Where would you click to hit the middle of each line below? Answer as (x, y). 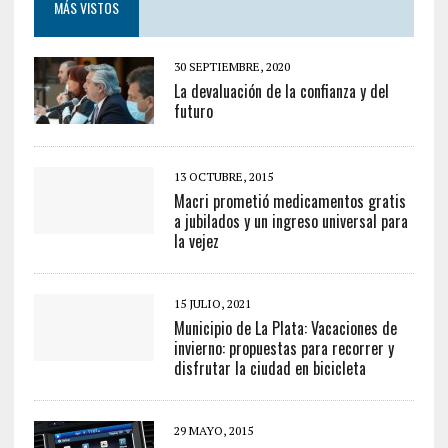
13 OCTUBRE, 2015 (223, 176)
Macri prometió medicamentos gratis (289, 201)
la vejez (196, 241)
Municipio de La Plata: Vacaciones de (285, 328)
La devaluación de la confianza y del (281, 91)
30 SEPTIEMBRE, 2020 (231, 66)
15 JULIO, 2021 (212, 303)
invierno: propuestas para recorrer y (283, 348)
